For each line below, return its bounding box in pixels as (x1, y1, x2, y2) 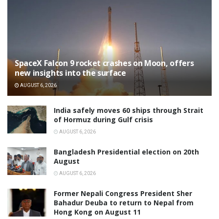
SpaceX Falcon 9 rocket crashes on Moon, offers (15, 57, 194, 68)
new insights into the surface (15, 67, 126, 78)
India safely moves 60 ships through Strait (54, 105, 203, 115)
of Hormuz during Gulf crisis (54, 114, 153, 124)
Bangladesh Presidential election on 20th (54, 147, 199, 156)
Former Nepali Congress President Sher (54, 188, 192, 198)
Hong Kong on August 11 (54, 207, 141, 217)
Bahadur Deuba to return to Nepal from (54, 197, 194, 207)
